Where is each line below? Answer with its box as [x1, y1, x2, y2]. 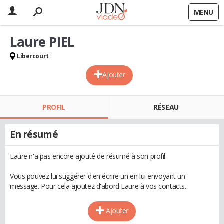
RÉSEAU [153, 102, 179, 112]
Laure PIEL [10, 33, 74, 51]
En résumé [10, 128, 58, 141]
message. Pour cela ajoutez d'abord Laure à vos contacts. [10, 181, 186, 191]
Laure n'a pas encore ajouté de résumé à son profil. [10, 151, 167, 161]
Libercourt [17, 52, 49, 60]
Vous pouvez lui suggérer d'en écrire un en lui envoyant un [10, 171, 185, 181]
